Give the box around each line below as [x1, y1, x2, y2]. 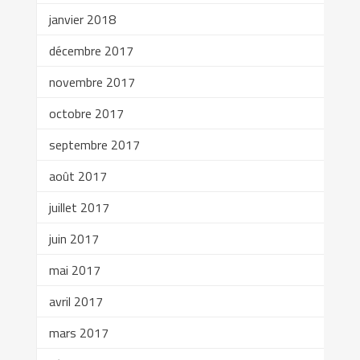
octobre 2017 [48, 103, 124, 123]
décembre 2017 [48, 40, 133, 60]
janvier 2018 [48, 9, 116, 29]
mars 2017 [48, 322, 108, 342]
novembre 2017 [48, 72, 135, 92]
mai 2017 [48, 260, 100, 280]
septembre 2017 [48, 134, 140, 154]
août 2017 [48, 166, 107, 186]
